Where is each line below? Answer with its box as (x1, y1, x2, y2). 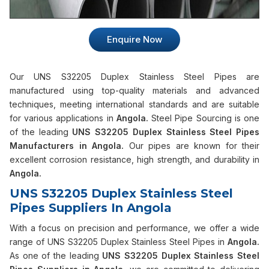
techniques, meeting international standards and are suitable (10, 99, 259, 109)
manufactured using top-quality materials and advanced (10, 85, 259, 95)
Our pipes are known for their (128, 141, 259, 151)
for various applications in (10, 113, 116, 123)
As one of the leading (10, 250, 103, 261)
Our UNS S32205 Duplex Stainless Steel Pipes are (10, 71, 259, 82)
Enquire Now (107, 34, 162, 45)
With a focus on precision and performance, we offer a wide (10, 223, 259, 233)
